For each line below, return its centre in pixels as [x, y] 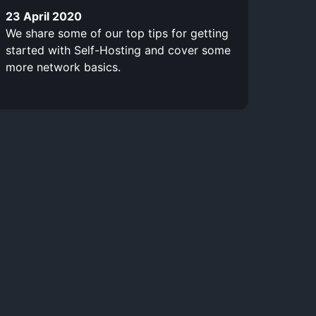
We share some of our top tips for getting [117, 33]
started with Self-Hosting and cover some [118, 50]
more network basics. [63, 67]
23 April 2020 [44, 16]
